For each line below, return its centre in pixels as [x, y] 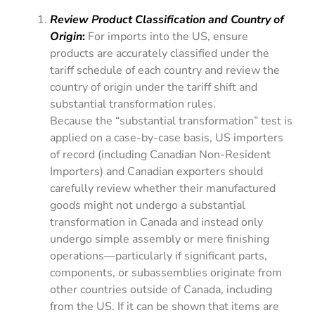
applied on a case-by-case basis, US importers [167, 137]
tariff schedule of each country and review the [165, 70]
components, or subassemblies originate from [166, 272]
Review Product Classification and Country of [167, 19]
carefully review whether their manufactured [163, 188]
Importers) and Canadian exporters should [157, 171]
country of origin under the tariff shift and [154, 87]
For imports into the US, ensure [167, 36]
